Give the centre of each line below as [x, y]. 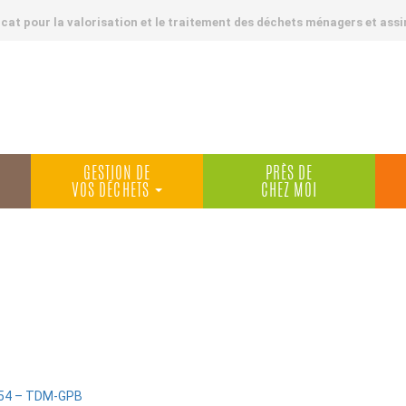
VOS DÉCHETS [112, 192]
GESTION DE [117, 175]
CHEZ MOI [289, 192]
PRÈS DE [289, 175]
